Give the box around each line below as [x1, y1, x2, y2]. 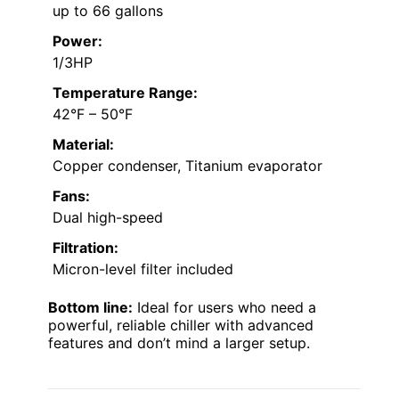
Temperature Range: [53, 84, 198, 102]
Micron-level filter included [53, 260, 233, 279]
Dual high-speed [53, 208, 163, 227]
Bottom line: [48, 298, 133, 317]
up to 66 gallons [53, 2, 163, 20]
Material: [53, 135, 114, 154]
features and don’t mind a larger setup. [48, 334, 310, 353]
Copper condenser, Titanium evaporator [53, 157, 322, 175]
